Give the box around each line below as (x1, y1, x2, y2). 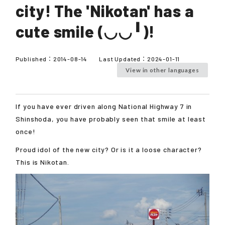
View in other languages (126, 66, 199, 73)
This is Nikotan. (16, 157, 69, 166)
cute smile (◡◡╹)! (16, 21, 155, 41)
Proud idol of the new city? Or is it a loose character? (16, 145, 202, 154)
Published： (16, 55, 53, 62)
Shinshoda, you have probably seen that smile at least (16, 114, 206, 123)
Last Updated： (99, 55, 147, 62)
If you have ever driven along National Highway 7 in (16, 101, 192, 110)
